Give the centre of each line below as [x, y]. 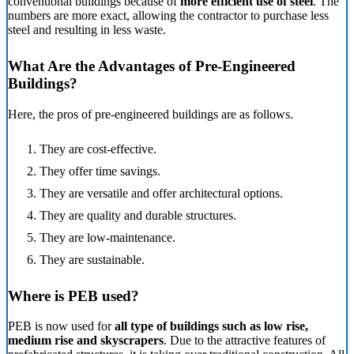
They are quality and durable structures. [138, 215]
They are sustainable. [92, 259]
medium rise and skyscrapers [86, 341]
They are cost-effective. [98, 149]
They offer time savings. [100, 171]
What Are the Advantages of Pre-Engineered [152, 66]
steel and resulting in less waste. [87, 29]
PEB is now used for [61, 326]
